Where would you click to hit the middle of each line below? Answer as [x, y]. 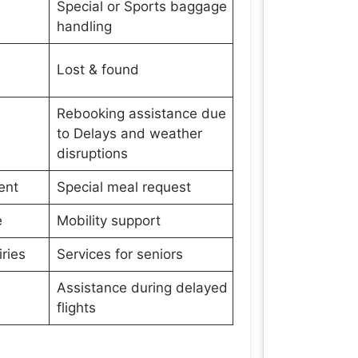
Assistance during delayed [142, 288]
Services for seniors [119, 254]
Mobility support [108, 221]
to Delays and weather [129, 133]
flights [76, 308]
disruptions [92, 153]
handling [84, 26]
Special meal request [123, 187]
